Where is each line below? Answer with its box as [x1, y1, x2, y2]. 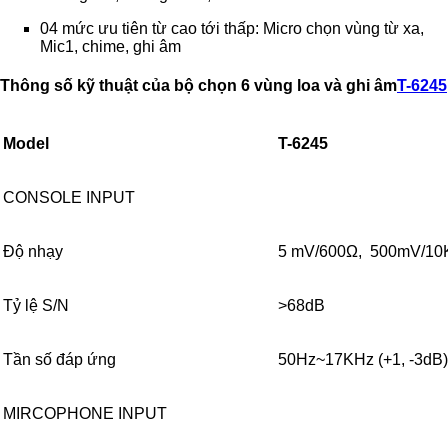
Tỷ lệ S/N [3, 297, 69, 315]
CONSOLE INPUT [3, 189, 135, 207]
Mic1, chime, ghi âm [40, 37, 181, 55]
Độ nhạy [3, 243, 63, 261]
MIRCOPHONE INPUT [3, 405, 167, 423]
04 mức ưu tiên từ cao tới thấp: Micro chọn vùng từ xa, [40, 19, 424, 37]
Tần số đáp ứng [3, 351, 116, 369]
